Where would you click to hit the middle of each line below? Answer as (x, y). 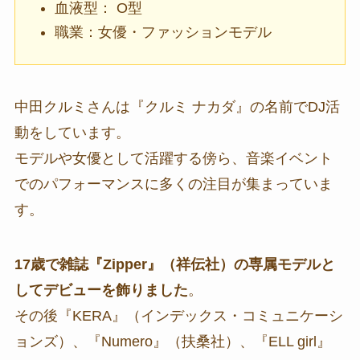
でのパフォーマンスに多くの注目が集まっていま (173, 184)
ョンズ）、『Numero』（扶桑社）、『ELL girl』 (172, 341)
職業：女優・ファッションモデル (164, 33)
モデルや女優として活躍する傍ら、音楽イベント (173, 159)
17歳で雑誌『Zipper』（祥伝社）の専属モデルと (174, 264)
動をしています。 (72, 133)
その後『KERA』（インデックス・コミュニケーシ (178, 315)
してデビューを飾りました (101, 290)
